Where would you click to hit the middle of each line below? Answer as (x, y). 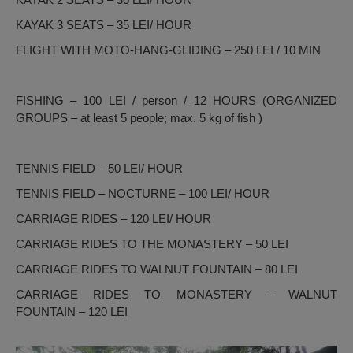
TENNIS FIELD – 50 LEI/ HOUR (99, 169)
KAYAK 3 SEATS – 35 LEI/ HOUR (104, 25)
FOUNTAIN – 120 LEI (72, 312)
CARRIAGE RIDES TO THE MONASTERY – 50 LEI (152, 244)
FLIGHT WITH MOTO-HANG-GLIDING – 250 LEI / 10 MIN (168, 50)
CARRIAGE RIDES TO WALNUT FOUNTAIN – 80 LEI (157, 269)
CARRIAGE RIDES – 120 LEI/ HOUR (113, 219)
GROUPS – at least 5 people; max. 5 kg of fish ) (139, 118)
